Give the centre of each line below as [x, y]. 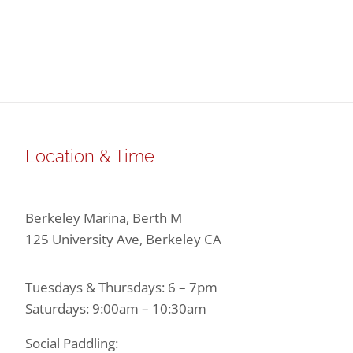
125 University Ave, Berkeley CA [123, 239]
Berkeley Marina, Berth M [103, 217]
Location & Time [89, 156]
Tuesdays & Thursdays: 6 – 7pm [121, 287]
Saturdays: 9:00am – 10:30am [115, 308]
